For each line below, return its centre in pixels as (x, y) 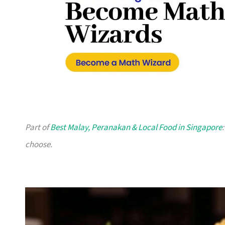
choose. (39, 145)
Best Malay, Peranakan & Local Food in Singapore (136, 128)
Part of (38, 128)
